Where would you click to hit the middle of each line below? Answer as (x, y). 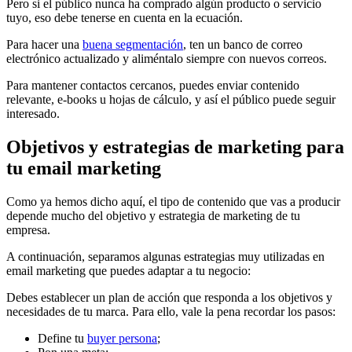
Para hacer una (44, 45)
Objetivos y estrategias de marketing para (175, 147)
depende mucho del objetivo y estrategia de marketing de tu (153, 215)
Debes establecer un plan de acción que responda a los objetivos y (169, 297)
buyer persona (122, 338)
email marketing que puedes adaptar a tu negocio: (128, 270)
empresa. (28, 229)
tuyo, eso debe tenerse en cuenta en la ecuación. (125, 18)
